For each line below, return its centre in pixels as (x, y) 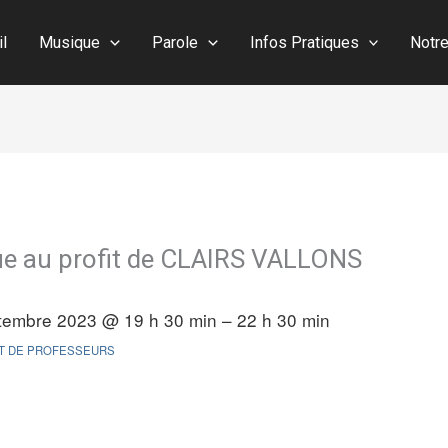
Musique (70, 42)
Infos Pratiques (304, 42)
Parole (175, 42)
